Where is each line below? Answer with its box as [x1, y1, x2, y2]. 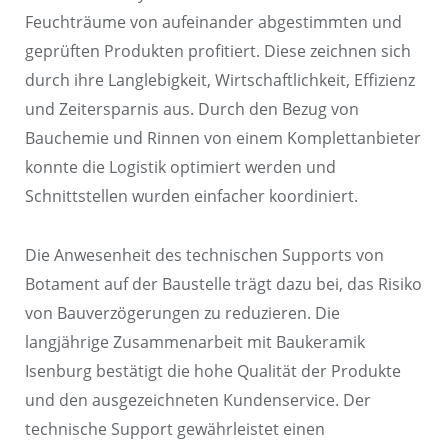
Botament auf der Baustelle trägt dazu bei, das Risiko [25, 272, 422, 295]
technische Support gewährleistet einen [25, 417, 325, 440]
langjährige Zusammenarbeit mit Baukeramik [25, 330, 365, 353]
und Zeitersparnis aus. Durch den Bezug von [25, 97, 359, 120]
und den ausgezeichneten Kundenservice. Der [25, 388, 371, 411]
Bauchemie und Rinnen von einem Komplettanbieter [25, 126, 421, 149]
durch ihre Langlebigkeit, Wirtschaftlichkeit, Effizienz [25, 68, 415, 91]
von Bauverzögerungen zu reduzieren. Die [25, 301, 340, 324]
